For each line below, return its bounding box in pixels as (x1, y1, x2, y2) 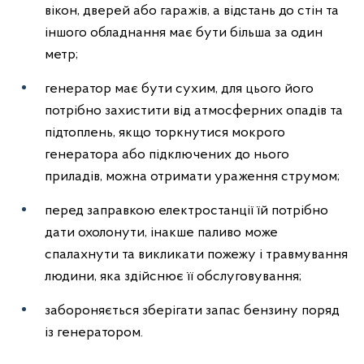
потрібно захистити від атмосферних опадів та (45, 103, 343, 119)
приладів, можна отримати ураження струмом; (45, 169, 340, 184)
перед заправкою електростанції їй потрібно (45, 203, 328, 219)
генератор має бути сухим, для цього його (45, 81, 314, 97)
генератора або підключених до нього (45, 147, 289, 162)
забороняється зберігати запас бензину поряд (45, 303, 340, 318)
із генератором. (45, 325, 143, 340)
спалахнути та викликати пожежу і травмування (45, 247, 348, 262)
